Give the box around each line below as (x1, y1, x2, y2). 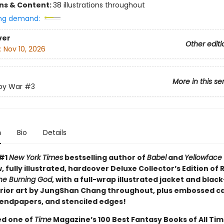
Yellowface (184, 152, 222, 162)
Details (42, 127, 66, 137)
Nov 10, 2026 (3, 44, 45, 54)
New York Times (8, 152, 63, 162)
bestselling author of (62, 152, 147, 162)
